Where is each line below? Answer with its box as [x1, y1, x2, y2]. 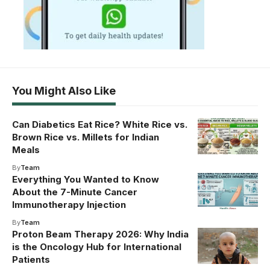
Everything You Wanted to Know [12, 173, 159, 185]
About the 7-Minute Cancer [12, 186, 137, 198]
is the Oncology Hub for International [12, 240, 181, 253]
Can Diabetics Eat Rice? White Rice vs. [12, 118, 187, 130]
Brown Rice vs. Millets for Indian [12, 131, 159, 143]
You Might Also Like [12, 84, 116, 97]
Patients [12, 253, 50, 265]
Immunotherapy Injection [12, 198, 126, 210]
